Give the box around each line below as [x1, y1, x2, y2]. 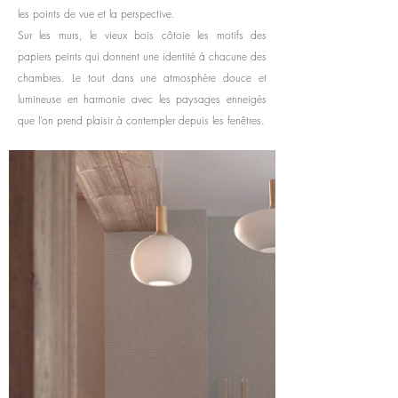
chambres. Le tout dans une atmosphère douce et [18, 70, 267, 85]
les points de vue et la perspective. [18, 6, 175, 21]
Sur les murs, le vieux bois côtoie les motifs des [18, 28, 267, 43]
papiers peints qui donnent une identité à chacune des [18, 49, 267, 64]
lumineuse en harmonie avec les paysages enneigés [18, 92, 267, 107]
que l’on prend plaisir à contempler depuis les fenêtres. [18, 113, 265, 128]
